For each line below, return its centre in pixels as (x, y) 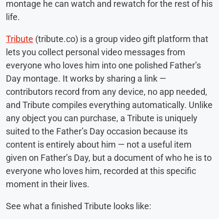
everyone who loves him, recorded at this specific (101, 171)
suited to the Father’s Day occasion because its (97, 131)
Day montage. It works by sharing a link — (86, 79)
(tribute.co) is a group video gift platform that (121, 39)
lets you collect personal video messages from (96, 52)
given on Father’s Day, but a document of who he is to (109, 158)
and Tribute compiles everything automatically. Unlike (109, 105)
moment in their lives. (48, 184)
